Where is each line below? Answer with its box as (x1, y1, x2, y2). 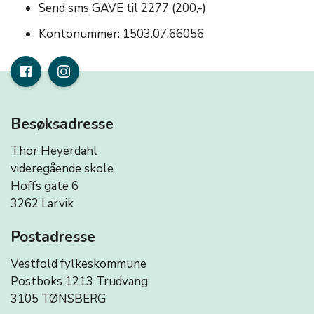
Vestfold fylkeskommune (11, 256, 146, 272)
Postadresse (11, 227, 95, 247)
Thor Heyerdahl (11, 143, 97, 159)
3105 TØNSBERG (11, 291, 106, 307)
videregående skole (11, 161, 114, 177)
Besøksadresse (11, 114, 114, 134)
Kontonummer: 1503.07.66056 (39, 26, 204, 42)
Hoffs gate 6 (11, 178, 78, 194)
